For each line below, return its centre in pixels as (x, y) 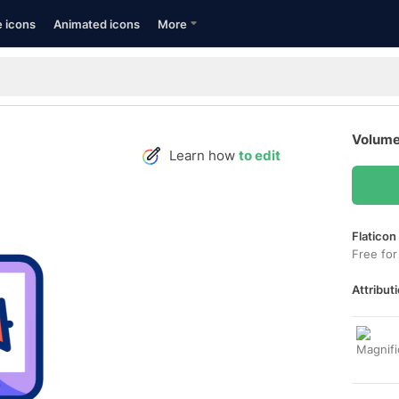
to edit (260, 155)
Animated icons (97, 24)
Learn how (204, 155)
